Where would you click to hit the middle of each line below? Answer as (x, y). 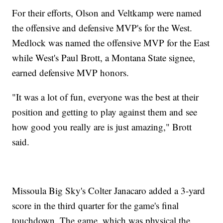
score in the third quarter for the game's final (96, 205)
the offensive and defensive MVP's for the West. (102, 27)
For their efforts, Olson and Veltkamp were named (107, 12)
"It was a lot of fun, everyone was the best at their (106, 97)
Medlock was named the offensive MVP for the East (111, 42)
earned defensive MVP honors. (71, 72)
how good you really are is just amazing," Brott (102, 126)
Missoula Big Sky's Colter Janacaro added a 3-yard (109, 190)
